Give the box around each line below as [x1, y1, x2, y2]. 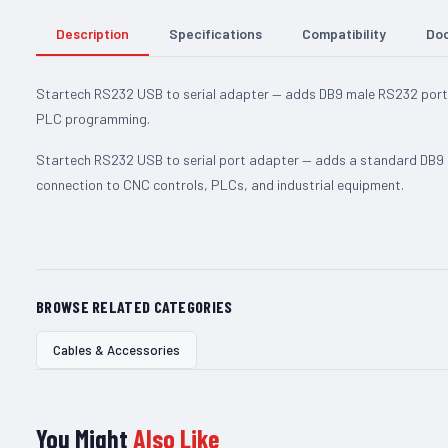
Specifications [169, 24, 262, 42]
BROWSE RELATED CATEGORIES [36, 296, 233, 316]
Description [56, 24, 129, 42]
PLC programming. [36, 109, 150, 127]
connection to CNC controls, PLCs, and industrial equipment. [36, 175, 404, 193]
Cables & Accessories [53, 341, 180, 358]
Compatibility [302, 24, 386, 42]
